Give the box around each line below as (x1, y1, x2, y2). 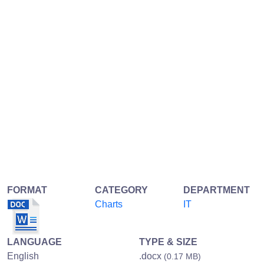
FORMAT (7, 184, 47, 195)
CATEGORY (95, 184, 148, 195)
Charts (95, 199, 123, 209)
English (7, 250, 39, 261)
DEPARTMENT (183, 184, 250, 195)
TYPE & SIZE (139, 236, 197, 247)
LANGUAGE (7, 236, 62, 247)
